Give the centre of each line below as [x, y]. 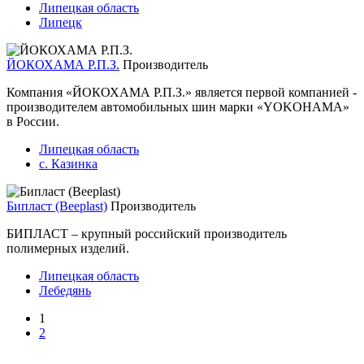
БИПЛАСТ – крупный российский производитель [147, 233]
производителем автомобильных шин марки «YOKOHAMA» [178, 106]
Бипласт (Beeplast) [57, 206]
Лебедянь [65, 290]
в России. [33, 121]
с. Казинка [68, 163]
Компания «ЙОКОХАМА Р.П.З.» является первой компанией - [182, 92]
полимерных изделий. [68, 248]
